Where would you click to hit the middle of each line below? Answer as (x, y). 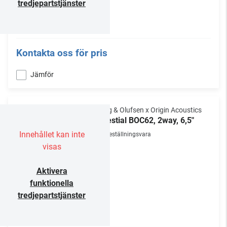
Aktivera (52, 171)
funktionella (52, 183)
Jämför (42, 74)
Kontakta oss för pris (62, 53)
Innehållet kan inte (52, 135)
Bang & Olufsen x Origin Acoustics (148, 110)
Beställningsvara (128, 134)
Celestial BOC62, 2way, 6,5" (145, 120)
